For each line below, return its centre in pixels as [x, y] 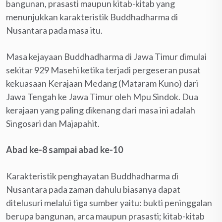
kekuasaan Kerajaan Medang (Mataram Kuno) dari [102, 83]
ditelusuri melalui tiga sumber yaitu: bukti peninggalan [109, 202]
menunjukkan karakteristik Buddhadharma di [92, 17]
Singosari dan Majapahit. [53, 123]
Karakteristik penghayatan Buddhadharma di [92, 176]
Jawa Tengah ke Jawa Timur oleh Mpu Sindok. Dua [102, 96]
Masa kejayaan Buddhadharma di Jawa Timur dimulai [106, 56]
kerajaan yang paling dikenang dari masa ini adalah [101, 110]
